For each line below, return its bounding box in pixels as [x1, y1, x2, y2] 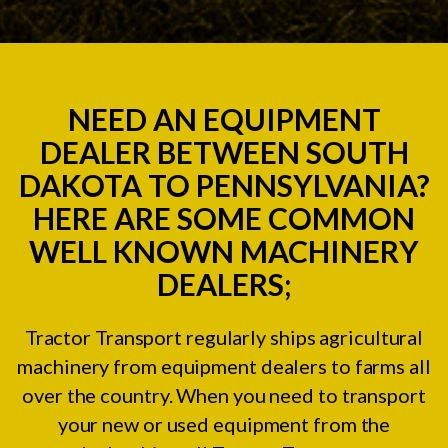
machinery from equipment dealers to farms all [17, 353, 431, 378]
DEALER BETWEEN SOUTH [39, 133, 409, 170]
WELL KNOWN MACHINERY [29, 232, 419, 269]
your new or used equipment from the [57, 411, 391, 436]
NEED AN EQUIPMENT [67, 100, 381, 137]
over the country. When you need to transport [22, 382, 426, 407]
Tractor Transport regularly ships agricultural [24, 324, 424, 349]
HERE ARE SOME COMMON [33, 199, 415, 236]
